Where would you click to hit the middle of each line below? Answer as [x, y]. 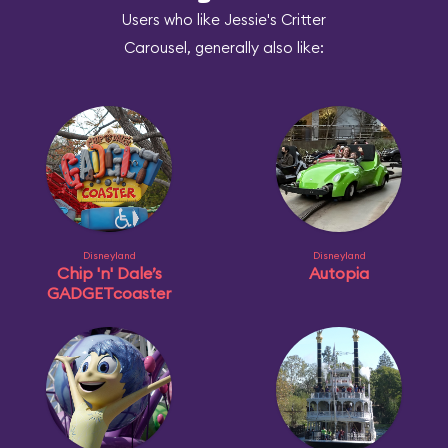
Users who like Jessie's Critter [224, 19]
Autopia [339, 273]
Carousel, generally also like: [224, 47]
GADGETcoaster [109, 293]
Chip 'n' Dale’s [109, 273]
